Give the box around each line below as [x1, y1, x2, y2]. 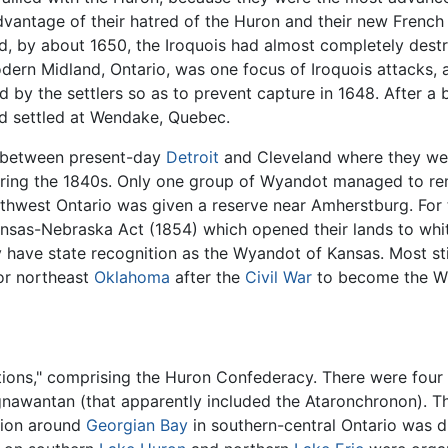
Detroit [166, 146, 219, 167]
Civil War [245, 266, 312, 287]
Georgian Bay [86, 414, 188, 435]
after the [170, 266, 245, 287]
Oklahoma [94, 266, 170, 287]
